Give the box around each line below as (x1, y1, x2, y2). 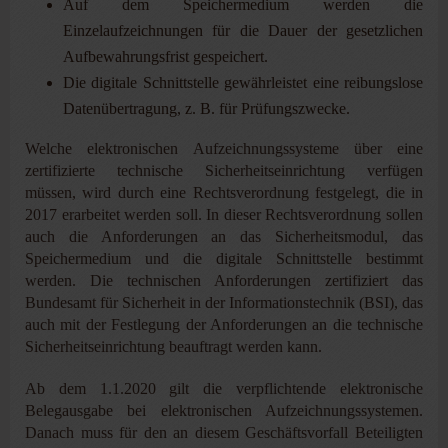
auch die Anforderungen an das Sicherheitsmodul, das (25, 227, 423, 245)
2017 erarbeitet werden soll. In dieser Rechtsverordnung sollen (25, 205, 423, 223)
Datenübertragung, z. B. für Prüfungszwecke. (62, 99, 350, 117)
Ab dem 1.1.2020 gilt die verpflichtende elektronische (25, 379, 423, 397)
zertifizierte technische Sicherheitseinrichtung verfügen (25, 161, 423, 179)
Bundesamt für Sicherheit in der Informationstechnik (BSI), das (25, 293, 423, 311)
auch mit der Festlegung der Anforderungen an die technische (25, 315, 423, 333)
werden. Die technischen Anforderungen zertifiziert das (25, 271, 423, 289)
